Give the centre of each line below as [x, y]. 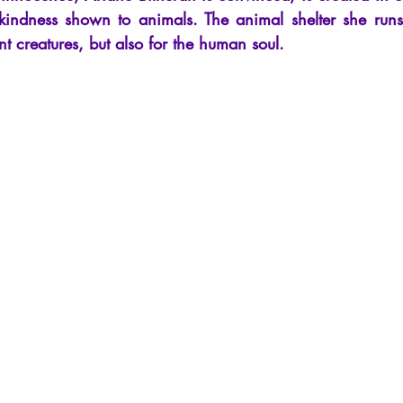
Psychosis [366, 16]
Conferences [270, 16]
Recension [173, 16]
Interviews [83, 16]
